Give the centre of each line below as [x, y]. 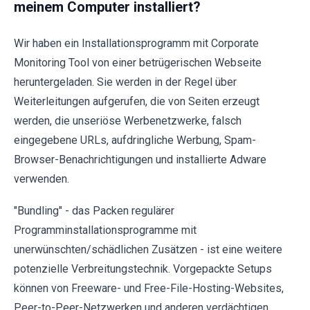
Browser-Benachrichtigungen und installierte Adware [140, 159]
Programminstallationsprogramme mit [105, 230]
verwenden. [42, 179]
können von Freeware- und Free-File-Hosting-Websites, [149, 288]
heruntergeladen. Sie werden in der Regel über [125, 82]
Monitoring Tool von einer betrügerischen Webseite [138, 62]
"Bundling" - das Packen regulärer [94, 210]
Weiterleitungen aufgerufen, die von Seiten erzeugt [137, 101]
